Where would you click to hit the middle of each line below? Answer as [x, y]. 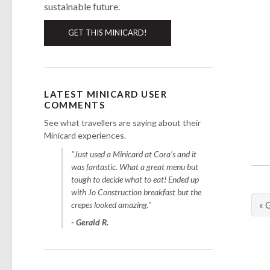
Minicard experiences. [85, 135]
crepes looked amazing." [111, 204]
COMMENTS [75, 105]
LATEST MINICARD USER [106, 94]
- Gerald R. [90, 222]
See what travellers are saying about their [123, 122]
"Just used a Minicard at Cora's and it [134, 154]
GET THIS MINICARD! [108, 32]
